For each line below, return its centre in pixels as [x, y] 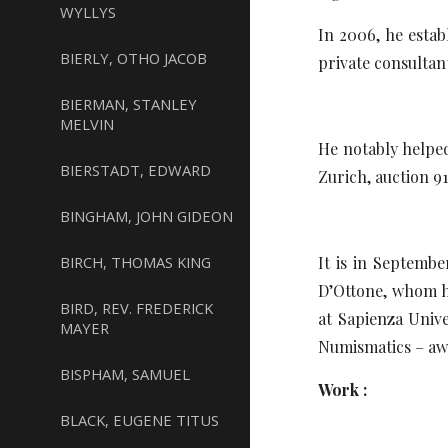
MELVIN [87, 124]
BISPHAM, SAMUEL [125, 374]
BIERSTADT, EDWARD [135, 170]
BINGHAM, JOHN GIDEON [146, 216]
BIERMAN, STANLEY [128, 104]
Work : [343, 389]
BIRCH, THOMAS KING [135, 262]
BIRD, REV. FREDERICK [136, 308]
